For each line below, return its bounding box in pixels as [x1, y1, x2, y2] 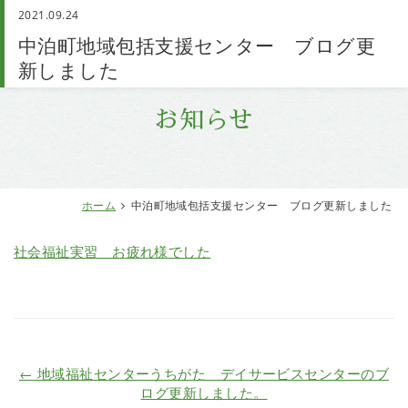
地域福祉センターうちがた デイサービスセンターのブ [33, 364, 390, 382]
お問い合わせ [266, 17, 334, 33]
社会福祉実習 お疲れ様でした [14, 242, 211, 260]
